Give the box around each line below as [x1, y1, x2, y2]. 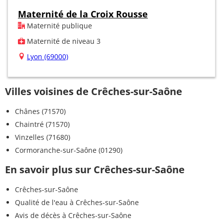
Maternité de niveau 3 [25, 36, 101, 46]
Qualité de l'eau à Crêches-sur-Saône [15, 197, 139, 207]
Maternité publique [25, 20, 92, 30]
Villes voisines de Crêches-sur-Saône [5, 84, 182, 98]
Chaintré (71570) [15, 119, 70, 129]
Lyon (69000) [27, 51, 68, 61]
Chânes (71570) [15, 106, 66, 116]
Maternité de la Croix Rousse [18, 7, 148, 20]
